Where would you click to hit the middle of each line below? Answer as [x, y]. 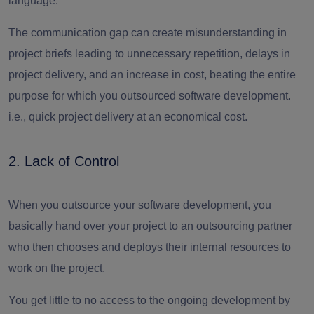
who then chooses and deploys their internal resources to [150, 247]
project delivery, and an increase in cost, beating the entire [152, 74]
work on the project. [58, 268]
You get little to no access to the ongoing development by [149, 300]
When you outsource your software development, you [140, 205]
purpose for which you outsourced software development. [150, 95]
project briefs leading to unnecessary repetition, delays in [149, 53]
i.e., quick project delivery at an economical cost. [128, 116]
